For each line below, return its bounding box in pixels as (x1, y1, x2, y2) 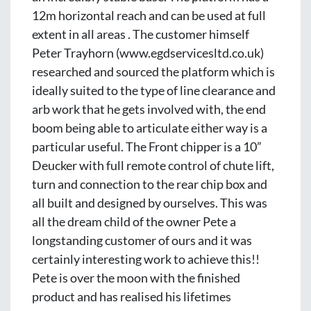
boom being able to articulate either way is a (32, 120, 267, 135)
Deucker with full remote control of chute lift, (32, 158, 274, 173)
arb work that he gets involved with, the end (32, 101, 266, 117)
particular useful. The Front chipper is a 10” (32, 139, 262, 154)
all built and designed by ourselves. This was (32, 195, 267, 210)
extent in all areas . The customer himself (32, 26, 249, 42)
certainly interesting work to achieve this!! (32, 251, 260, 267)
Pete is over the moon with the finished (32, 270, 240, 285)
